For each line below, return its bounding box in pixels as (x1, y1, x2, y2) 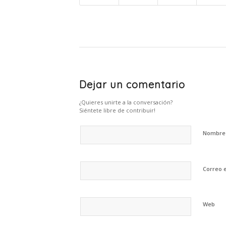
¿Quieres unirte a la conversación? (79, 98, 173, 106)
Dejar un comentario (79, 78, 185, 91)
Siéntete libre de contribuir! (79, 106, 155, 115)
